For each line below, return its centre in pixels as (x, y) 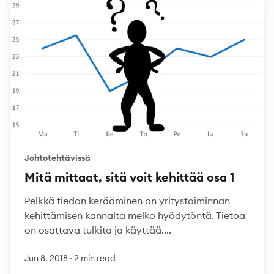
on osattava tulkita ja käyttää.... (98, 230)
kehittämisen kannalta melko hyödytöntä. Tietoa (135, 215)
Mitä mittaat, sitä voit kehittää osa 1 (129, 177)
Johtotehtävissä (57, 158)
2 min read (95, 258)
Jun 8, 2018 (47, 258)
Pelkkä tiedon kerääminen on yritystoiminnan (127, 201)
